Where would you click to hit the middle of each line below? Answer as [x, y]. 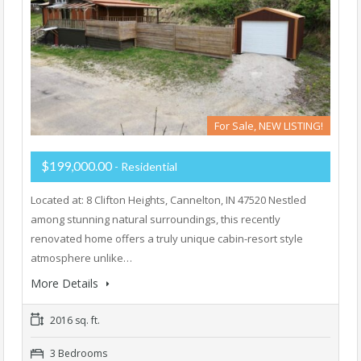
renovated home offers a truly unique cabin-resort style [167, 239]
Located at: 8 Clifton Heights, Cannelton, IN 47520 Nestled [168, 200]
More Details [66, 283]
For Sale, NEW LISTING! [269, 126]
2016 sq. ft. [74, 320]
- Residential [146, 166]
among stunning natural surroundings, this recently [156, 219]
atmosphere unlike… [81, 258]
